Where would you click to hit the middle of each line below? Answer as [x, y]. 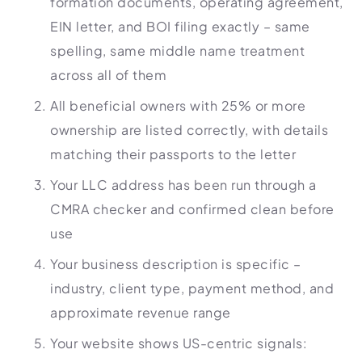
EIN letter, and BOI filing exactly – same [180, 26]
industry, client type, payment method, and [192, 288]
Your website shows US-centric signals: [179, 343]
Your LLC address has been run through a [183, 185]
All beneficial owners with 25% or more [178, 105]
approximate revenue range [141, 312]
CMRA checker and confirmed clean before [192, 209]
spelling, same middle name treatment [177, 51]
